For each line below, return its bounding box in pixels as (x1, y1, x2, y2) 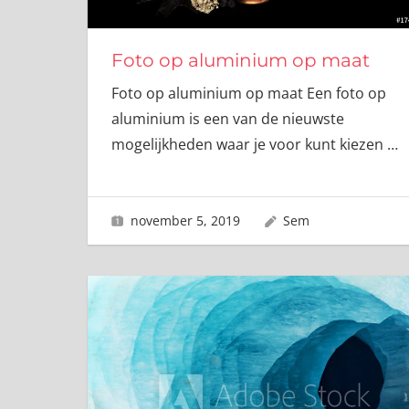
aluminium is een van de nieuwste (110, 109, 344, 130)
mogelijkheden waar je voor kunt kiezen (110, 134, 387, 155)
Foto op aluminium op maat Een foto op (110, 83, 386, 104)
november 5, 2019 (130, 211, 240, 229)
